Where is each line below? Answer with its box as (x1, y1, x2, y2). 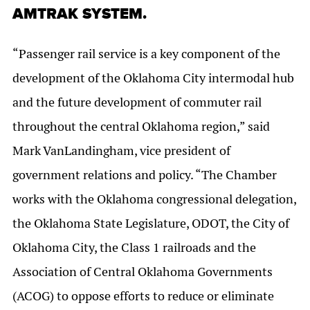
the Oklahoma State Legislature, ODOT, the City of (12, 215, 289, 232)
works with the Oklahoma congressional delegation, (12, 191, 296, 208)
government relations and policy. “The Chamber (12, 167, 277, 183)
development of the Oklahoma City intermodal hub (12, 70, 294, 86)
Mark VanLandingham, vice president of (12, 143, 230, 159)
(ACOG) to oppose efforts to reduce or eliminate (12, 288, 274, 304)
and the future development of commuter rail (12, 94, 262, 111)
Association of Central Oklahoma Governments (12, 264, 273, 280)
